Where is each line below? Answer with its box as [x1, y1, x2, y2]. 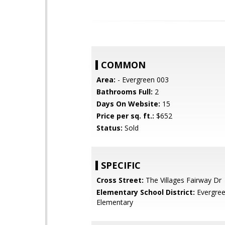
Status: [96, 123, 123, 133]
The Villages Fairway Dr [144, 175, 221, 185]
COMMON [101, 59, 146, 71]
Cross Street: [96, 175, 144, 185]
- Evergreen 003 [116, 75, 169, 84]
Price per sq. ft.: [96, 111, 154, 121]
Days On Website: [96, 99, 160, 108]
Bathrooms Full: [96, 87, 153, 96]
